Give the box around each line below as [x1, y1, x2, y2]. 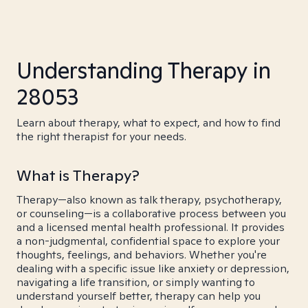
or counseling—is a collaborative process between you [16, 206, 286, 221]
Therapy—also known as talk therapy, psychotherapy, [16, 192, 282, 207]
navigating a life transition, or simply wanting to [16, 275, 255, 289]
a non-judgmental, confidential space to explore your [16, 234, 280, 248]
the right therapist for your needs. [16, 129, 186, 144]
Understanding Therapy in [16, 56, 271, 85]
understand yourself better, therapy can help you [16, 289, 261, 303]
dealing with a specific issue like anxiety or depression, [16, 261, 289, 276]
